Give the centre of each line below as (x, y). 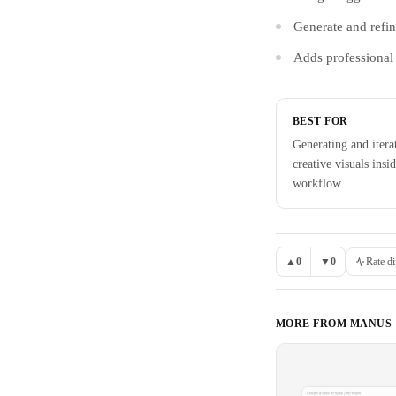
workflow (317, 183)
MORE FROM (313, 323)
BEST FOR (320, 121)
